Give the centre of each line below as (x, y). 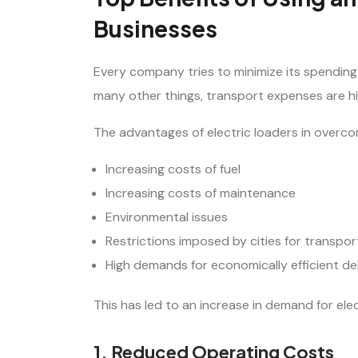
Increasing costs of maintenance (201, 193)
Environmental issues (167, 217)
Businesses (155, 29)
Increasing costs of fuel (173, 169)
